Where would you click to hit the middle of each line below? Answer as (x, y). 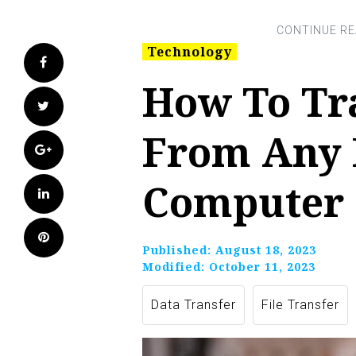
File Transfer (300, 305)
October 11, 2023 (262, 267)
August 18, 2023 (266, 250)
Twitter (72, 106)
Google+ (79, 150)
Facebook (80, 62)
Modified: (176, 267)
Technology (190, 52)
